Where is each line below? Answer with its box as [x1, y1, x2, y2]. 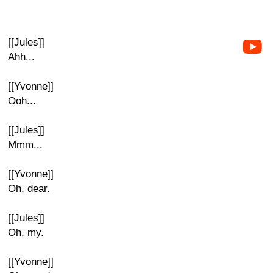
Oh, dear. [8, 183, 50, 194]
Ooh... [8, 95, 36, 107]
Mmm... [8, 139, 43, 151]
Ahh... [8, 51, 35, 63]
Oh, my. [8, 227, 44, 238]
